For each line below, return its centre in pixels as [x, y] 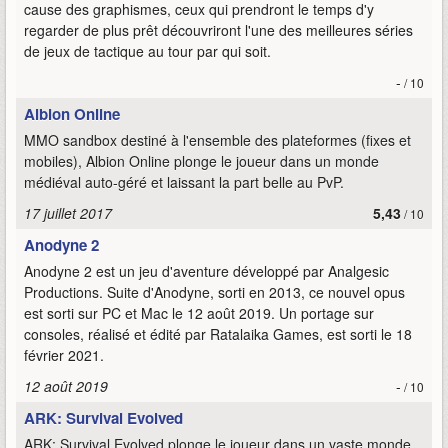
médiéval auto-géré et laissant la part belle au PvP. [184, 182]
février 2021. [64, 355]
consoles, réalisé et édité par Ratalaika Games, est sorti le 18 [218, 334]
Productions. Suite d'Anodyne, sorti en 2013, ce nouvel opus [214, 292]
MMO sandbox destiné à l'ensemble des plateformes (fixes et [217, 140]
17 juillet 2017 [68, 213]
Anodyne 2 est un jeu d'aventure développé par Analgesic [206, 271]
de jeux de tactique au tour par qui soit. [147, 51]
